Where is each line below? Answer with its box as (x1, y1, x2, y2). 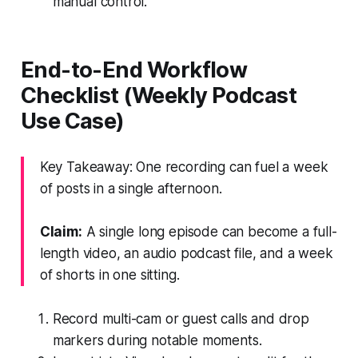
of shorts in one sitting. (39, 266, 180, 283)
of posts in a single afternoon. (39, 180, 222, 197)
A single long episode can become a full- (82, 223, 337, 240)
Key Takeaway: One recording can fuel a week (39, 158, 328, 175)
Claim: (39, 223, 82, 240)
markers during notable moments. (52, 332, 262, 348)
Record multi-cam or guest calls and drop (52, 310, 309, 327)
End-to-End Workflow (20, 56, 248, 83)
